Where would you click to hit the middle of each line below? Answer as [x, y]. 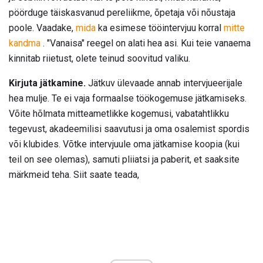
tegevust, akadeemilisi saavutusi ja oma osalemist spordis [129, 129]
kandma [25, 43]
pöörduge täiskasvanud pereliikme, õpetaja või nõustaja [122, 13]
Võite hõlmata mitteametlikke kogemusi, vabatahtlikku [119, 114]
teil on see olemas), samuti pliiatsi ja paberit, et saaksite [124, 160]
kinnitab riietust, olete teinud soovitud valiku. [100, 59]
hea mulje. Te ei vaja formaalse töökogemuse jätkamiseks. [128, 99]
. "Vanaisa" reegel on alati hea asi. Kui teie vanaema [146, 43]
